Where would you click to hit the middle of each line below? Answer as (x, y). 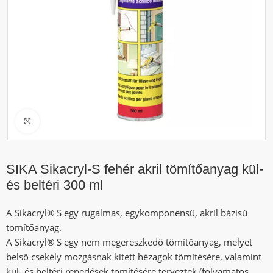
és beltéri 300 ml (55, 185)
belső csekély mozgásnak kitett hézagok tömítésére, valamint (134, 256)
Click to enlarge (69, 121)
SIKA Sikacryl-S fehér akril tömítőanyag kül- (135, 169)
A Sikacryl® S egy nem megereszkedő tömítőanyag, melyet (129, 242)
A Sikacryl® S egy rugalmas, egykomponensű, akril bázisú (127, 212)
